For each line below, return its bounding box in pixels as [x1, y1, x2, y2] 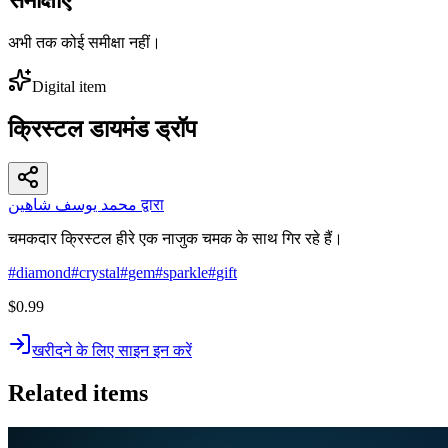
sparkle [163, 264, 208, 282]
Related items [8, 380, 148, 407]
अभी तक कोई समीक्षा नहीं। [8, 33, 161, 51]
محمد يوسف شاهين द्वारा [137, 196, 164, 214]
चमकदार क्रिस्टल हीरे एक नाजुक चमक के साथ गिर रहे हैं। [8, 230, 343, 248]
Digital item [32, 77, 106, 95]
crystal [79, 264, 120, 282]
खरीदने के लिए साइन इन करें [32, 342, 192, 360]
